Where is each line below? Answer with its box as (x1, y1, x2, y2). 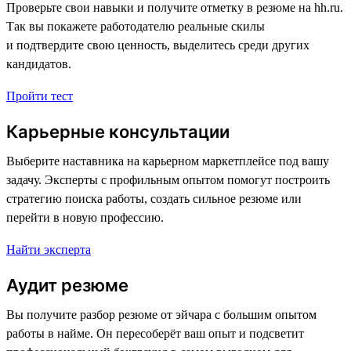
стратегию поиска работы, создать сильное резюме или (6, 191, 302, 205)
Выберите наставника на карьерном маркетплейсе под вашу (6, 154, 329, 168)
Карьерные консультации (6, 121, 230, 142)
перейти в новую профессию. (6, 210, 164, 224)
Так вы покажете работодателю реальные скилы (6, 19, 265, 33)
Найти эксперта (6, 242, 91, 256)
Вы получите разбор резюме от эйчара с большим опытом (6, 307, 317, 321)
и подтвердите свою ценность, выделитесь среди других (6, 38, 309, 52)
